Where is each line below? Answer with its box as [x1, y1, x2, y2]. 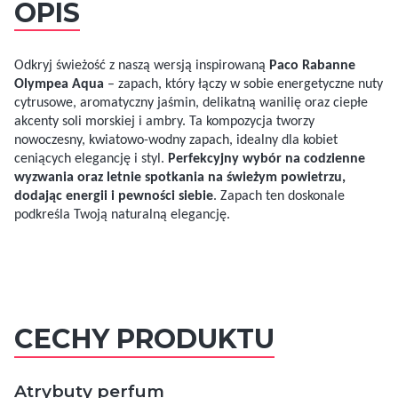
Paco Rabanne [269, 59, 355, 74]
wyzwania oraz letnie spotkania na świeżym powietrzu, [14, 171, 346, 186]
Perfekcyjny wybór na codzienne [168, 152, 365, 167]
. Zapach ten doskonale [213, 189, 345, 204]
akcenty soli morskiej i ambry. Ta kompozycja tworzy [14, 115, 314, 130]
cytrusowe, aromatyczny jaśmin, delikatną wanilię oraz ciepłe [14, 96, 368, 111]
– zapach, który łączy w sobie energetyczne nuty [104, 77, 383, 92]
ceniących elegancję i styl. [14, 152, 168, 167]
